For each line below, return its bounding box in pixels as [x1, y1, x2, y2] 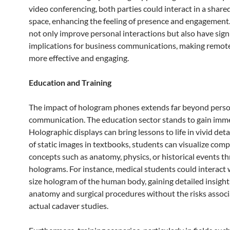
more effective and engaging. [29, 53, 129, 63]
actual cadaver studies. [29, 201, 108, 210]
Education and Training [29, 78, 111, 87]
